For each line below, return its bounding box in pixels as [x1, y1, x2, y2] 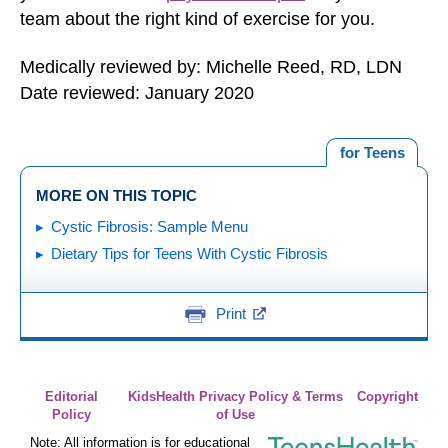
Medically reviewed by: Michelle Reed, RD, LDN [20, 57, 402, 77]
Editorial [45, 390, 99, 404]
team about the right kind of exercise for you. [20, 8, 375, 29]
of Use [215, 408, 255, 422]
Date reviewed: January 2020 [20, 83, 254, 103]
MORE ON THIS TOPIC [36, 186, 197, 204]
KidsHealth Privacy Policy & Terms [127, 390, 343, 404]
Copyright [357, 390, 418, 404]
